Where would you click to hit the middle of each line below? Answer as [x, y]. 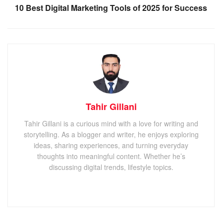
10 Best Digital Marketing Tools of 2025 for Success [111, 8]
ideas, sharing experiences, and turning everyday [111, 145]
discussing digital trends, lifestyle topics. [111, 167]
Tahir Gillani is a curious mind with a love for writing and [111, 124]
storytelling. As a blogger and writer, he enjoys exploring [111, 135]
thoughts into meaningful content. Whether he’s [111, 156]
